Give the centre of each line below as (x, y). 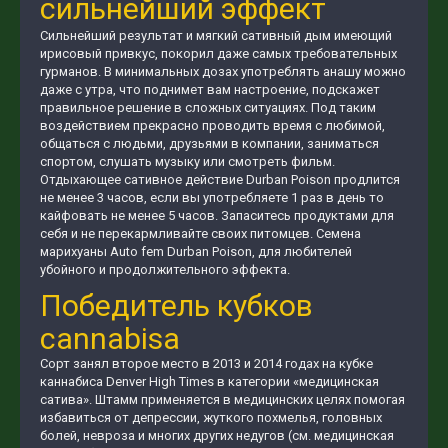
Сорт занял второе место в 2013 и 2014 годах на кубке (206, 363)
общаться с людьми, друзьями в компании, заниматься (209, 143)
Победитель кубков (176, 305)
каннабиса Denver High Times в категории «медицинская (209, 381)
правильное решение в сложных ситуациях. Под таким (208, 107)
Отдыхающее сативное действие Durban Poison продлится (220, 179)
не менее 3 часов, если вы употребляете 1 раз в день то (212, 197)
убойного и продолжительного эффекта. (165, 269)
